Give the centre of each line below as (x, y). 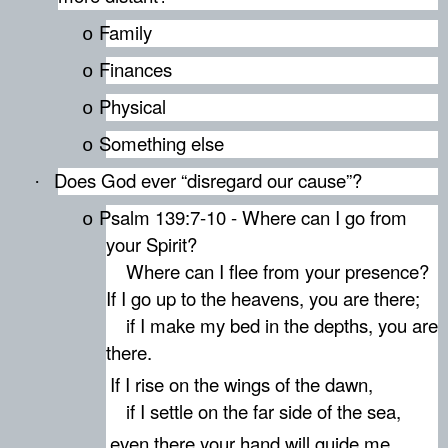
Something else (161, 142)
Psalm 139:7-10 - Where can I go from (253, 216)
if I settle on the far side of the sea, (253, 411)
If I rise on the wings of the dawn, (241, 384)
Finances (135, 68)
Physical (132, 105)
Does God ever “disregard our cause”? (208, 179)
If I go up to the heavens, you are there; (263, 297)
